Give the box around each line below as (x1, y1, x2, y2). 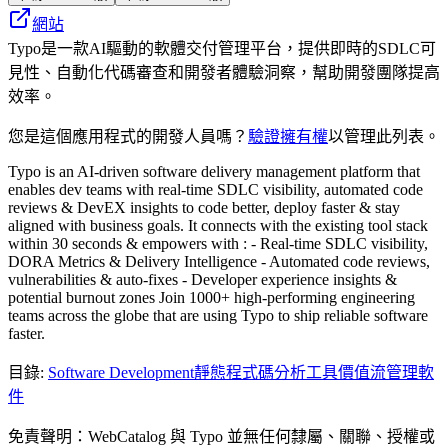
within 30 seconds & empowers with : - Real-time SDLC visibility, (8, 234, 428, 252)
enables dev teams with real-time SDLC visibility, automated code (8, 180, 423, 198)
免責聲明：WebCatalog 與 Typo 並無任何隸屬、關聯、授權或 (8, 427, 435, 445)
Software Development (48, 363, 194, 381)
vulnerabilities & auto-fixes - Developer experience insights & (8, 270, 397, 288)
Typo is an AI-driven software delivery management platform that (8, 162, 420, 180)
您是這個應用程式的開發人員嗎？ (8, 127, 248, 145)
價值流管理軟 (338, 363, 434, 381)
